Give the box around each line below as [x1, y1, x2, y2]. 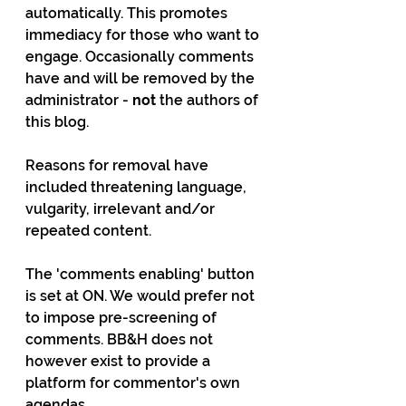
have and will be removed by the [25, 70, 258, 87]
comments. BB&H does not [25, 331, 217, 348]
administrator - [25, 92, 132, 109]
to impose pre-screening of [25, 309, 220, 326]
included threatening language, [25, 179, 250, 196]
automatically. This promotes [25, 5, 231, 22]
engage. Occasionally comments [25, 48, 257, 65]
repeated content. [25, 222, 155, 239]
